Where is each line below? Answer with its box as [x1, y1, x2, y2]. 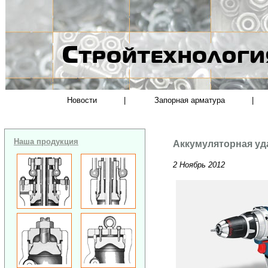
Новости [66, 96, 97, 105]
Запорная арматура [154, 96, 226, 105]
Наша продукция [14, 136, 78, 146]
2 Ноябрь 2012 [173, 160, 226, 169]
